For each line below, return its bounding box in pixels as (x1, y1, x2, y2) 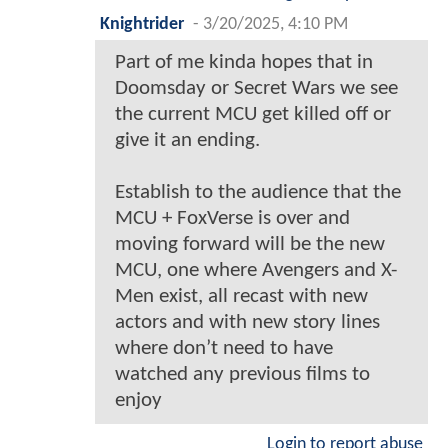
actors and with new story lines (115, 311, 380, 333)
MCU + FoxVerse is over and (115, 207, 350, 229)
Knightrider (100, 15, 184, 33)
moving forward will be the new (115, 233, 385, 255)
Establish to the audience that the (115, 181, 401, 203)
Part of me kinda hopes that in (115, 51, 373, 73)
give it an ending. (115, 129, 260, 151)
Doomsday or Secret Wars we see (115, 77, 398, 99)
